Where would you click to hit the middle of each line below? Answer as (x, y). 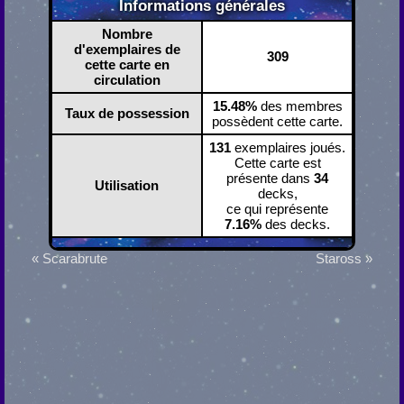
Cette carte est (277, 163)
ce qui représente (277, 209)
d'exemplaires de (127, 50)
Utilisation (127, 186)
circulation (127, 80)
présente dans (270, 179)
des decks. (296, 225)
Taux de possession (127, 114)
